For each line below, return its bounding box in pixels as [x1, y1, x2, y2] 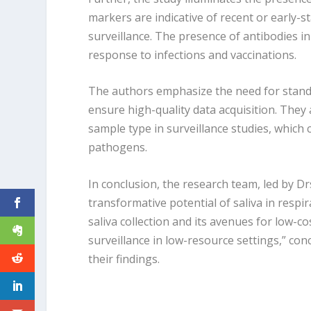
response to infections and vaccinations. [88, 47, 297, 62]
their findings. [88, 251, 160, 267]
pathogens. [88, 140, 148, 155]
